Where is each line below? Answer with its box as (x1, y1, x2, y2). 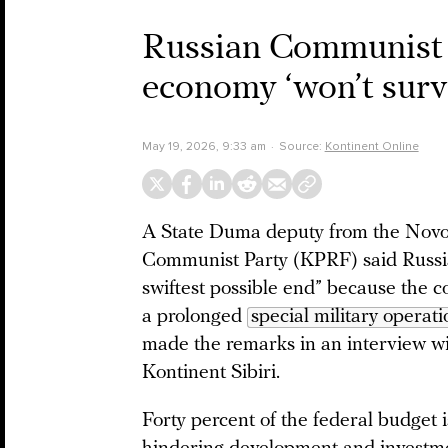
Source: (278, 139, 325, 153)
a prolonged (142, 307, 247, 327)
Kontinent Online (324, 139, 419, 153)
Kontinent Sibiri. (142, 363, 280, 383)
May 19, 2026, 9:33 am (142, 139, 266, 153)
